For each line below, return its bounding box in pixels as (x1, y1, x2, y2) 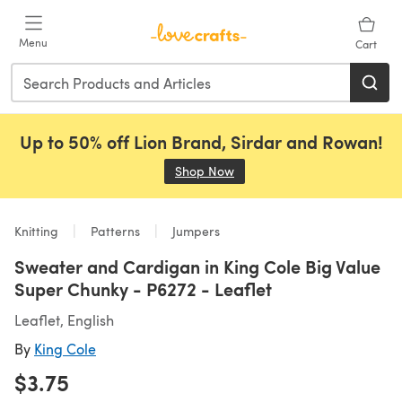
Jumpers (169, 223, 220, 240)
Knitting (14, 223, 62, 240)
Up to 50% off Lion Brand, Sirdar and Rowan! (19, 129, 383, 154)
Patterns (87, 223, 144, 240)
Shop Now (175, 162, 234, 179)
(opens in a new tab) (234, 162, 354, 179)
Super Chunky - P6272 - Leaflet (14, 276, 272, 301)
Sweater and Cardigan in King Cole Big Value (14, 254, 380, 279)
